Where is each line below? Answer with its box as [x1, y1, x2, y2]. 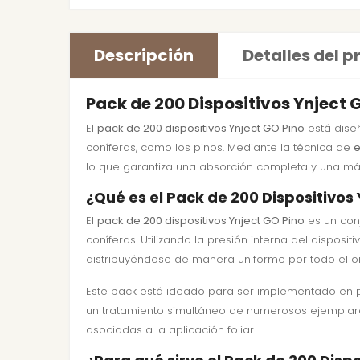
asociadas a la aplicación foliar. [86, 322, 256, 337]
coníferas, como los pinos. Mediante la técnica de [86, 140, 354, 155]
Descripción [94, 44, 194, 67]
